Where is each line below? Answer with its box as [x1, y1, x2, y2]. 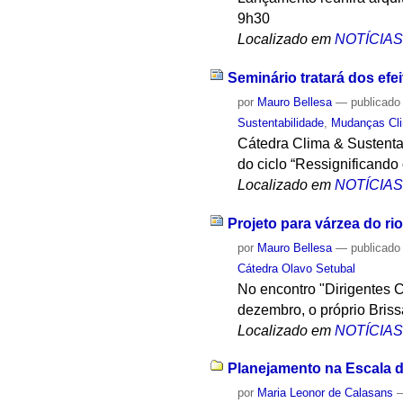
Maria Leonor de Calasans [257, 386, 394, 400]
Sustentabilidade [237, 115, 325, 130]
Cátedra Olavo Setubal [237, 261, 356, 275]
